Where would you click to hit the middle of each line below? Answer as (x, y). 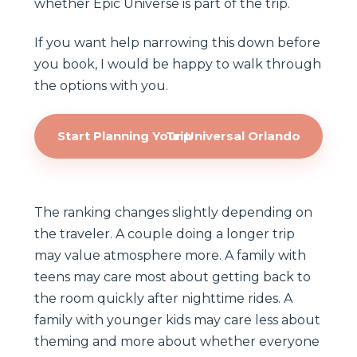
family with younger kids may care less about (177, 320)
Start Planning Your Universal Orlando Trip (178, 135)
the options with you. (101, 85)
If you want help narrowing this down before (177, 42)
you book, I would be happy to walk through (178, 64)
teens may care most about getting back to (173, 277)
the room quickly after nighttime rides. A (163, 298)
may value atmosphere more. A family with (170, 255)
